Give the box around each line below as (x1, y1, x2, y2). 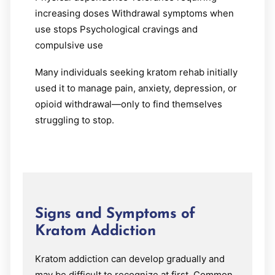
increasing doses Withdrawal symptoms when (35, 7, 234, 19)
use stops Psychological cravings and (35, 23, 198, 35)
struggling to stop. (35, 114, 114, 126)
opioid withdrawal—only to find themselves (35, 98, 222, 110)
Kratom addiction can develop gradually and (35, 252, 225, 265)
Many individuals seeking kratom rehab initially (35, 66, 238, 78)
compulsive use (35, 39, 103, 51)
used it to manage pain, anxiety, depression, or (35, 82, 237, 94)
